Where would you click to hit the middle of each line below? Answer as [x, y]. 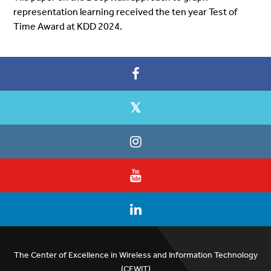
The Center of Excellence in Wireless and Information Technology [135, 255]
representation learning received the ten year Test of [126, 11]
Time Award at [45, 26]
